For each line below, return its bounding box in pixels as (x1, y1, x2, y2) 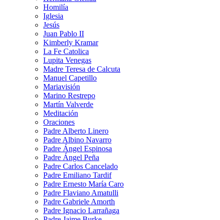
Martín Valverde (43, 100, 93, 109)
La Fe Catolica (43, 47, 89, 56)
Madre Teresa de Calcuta (43, 65, 120, 74)
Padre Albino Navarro (43, 136, 111, 144)
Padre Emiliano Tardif (43, 171, 111, 180)
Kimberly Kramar (43, 38, 98, 47)
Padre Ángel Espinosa (43, 144, 112, 153)
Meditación (43, 109, 78, 118)
